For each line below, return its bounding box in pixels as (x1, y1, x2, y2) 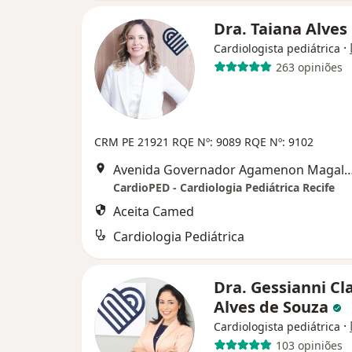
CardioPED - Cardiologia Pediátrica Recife (113, 180, 335, 195)
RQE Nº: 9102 (244, 134, 313, 149)
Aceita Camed (113, 203, 194, 220)
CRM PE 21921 (94, 134, 172, 149)
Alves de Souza (214, 296, 332, 317)
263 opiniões (275, 59, 343, 75)
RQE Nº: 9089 (172, 134, 244, 149)
